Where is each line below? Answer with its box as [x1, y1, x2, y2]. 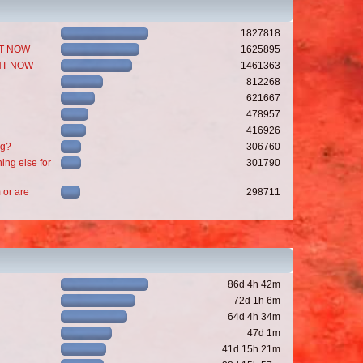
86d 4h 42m [227, 278, 280, 290]
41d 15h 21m [221, 343, 280, 355]
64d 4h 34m [227, 310, 280, 322]
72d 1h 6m [233, 294, 280, 306]
